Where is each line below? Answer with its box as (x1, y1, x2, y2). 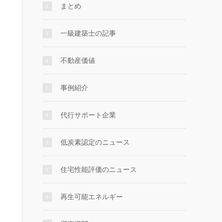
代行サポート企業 (60, 111, 116, 119)
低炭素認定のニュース (60, 138, 130, 146)
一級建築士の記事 (60, 29, 116, 37)
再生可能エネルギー (60, 193, 123, 201)
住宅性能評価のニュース (60, 166, 137, 173)
